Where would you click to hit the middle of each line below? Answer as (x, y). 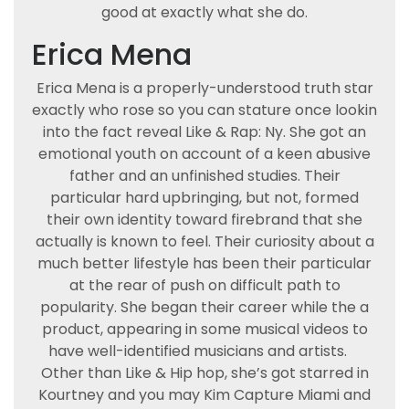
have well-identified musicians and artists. (198, 351)
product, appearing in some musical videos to (204, 329)
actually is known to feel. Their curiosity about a (204, 241)
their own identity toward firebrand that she (204, 220)
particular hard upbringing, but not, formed (204, 198)
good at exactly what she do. (204, 12)
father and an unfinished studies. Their (204, 176)
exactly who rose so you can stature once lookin (204, 110)
